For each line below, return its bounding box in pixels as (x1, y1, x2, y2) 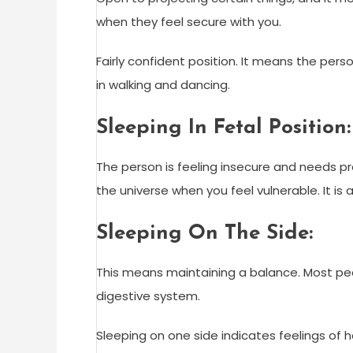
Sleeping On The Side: (96, 223, 313, 245)
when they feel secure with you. (96, 13, 281, 31)
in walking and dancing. (96, 76, 230, 94)
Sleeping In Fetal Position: (96, 117, 351, 139)
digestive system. (96, 288, 200, 305)
